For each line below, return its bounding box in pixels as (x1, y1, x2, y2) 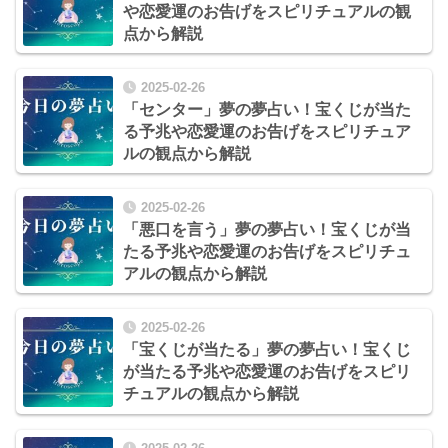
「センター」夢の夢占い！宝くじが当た (123, 101, 411, 119)
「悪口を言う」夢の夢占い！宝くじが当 (123, 221, 411, 239)
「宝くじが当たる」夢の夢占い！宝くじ (123, 341, 411, 359)
